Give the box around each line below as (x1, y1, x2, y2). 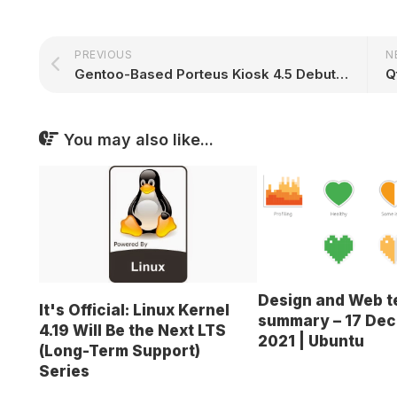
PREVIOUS (74, 47, 132, 61)
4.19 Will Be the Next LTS (39, 322, 226, 340)
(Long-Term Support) (39, 342, 200, 361)
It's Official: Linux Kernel (39, 301, 230, 320)
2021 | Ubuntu (257, 331, 364, 350)
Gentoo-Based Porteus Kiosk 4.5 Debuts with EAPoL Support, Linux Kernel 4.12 (336, 65, 348, 82)
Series (39, 362, 90, 381)
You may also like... (64, 129, 214, 149)
